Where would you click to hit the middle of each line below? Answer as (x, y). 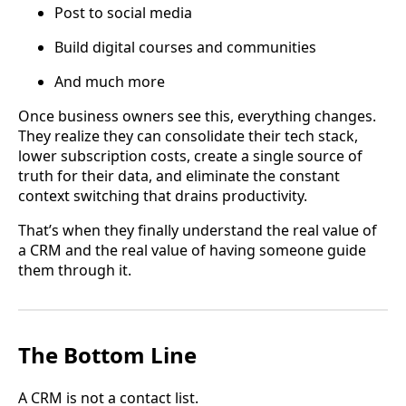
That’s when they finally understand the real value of (198, 230)
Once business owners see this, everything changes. (197, 116)
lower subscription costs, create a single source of (190, 155)
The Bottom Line (107, 354)
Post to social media (123, 12)
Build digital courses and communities (185, 47)
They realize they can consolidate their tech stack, (188, 135)
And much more (110, 81)
